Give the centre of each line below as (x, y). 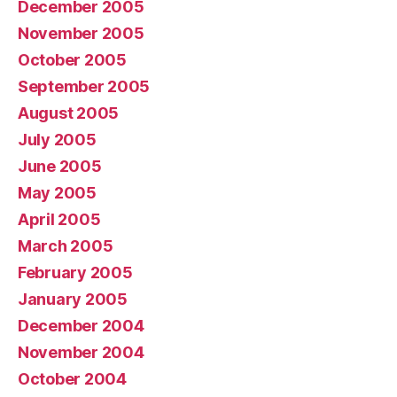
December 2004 (81, 325)
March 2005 (66, 245)
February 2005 (75, 272)
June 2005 (60, 166)
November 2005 (81, 33)
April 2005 (59, 219)
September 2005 (84, 86)
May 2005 (57, 192)
